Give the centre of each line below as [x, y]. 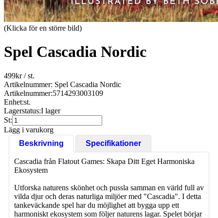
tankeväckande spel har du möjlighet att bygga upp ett [97, 205]
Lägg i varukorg [29, 129]
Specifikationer [113, 143]
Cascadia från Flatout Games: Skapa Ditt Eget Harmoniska [104, 161]
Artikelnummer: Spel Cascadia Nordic [63, 84]
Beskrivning [41, 143]
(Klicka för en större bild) [43, 28]
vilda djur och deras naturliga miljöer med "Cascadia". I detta [108, 196]
